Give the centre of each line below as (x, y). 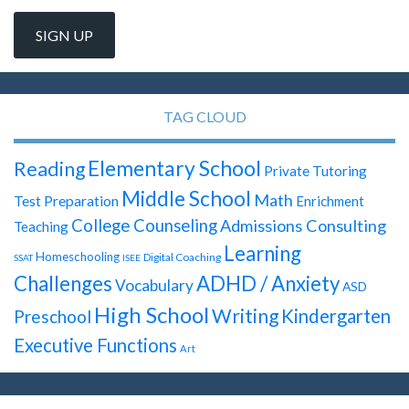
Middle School (186, 199)
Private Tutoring (315, 171)
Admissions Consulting (303, 226)
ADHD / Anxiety (268, 284)
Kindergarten (336, 316)
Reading (49, 169)
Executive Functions (95, 346)
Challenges (63, 284)
